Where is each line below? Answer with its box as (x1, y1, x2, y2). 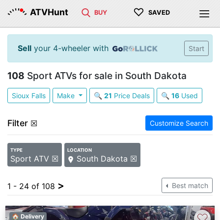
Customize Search (150, 119, 208, 127)
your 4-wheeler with (31, 43, 109, 53)
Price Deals (111, 91, 150, 100)
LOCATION (67, 147, 92, 153)
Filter (7, 118, 28, 128)
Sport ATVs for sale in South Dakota (25, 70, 187, 82)
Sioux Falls (12, 91, 46, 100)
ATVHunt (30, 7, 68, 17)
